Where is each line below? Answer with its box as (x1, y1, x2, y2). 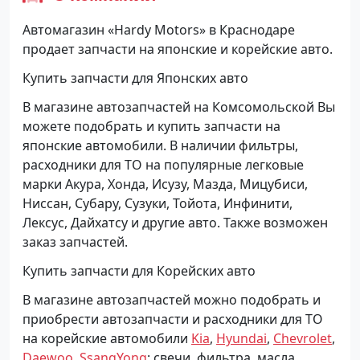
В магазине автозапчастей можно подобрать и (22, 290, 321, 309)
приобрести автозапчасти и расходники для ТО (22, 309, 323, 328)
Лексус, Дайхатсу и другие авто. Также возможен (22, 213, 328, 231)
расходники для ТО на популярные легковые (22, 155, 304, 174)
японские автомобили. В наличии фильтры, (22, 136, 298, 154)
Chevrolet (273, 329, 332, 347)
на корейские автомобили (22, 329, 191, 347)
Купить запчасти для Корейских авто (22, 261, 259, 280)
